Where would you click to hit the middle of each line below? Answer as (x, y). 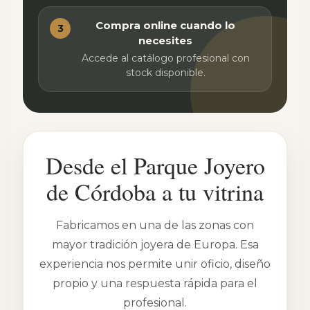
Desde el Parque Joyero (155, 165)
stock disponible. (165, 73)
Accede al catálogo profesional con (165, 58)
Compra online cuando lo (165, 25)
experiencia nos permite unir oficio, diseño (155, 264)
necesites (165, 40)
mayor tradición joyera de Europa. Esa (155, 245)
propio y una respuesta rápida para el (155, 283)
